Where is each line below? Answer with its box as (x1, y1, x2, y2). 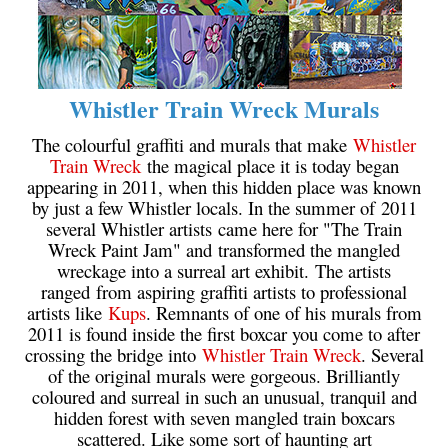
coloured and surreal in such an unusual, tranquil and (31, 383, 417, 409)
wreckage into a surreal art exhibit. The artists (57, 257, 391, 283)
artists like (26, 299, 108, 325)
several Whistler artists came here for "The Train (46, 215, 402, 241)
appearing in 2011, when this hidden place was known (27, 173, 421, 199)
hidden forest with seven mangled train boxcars (53, 404, 395, 430)
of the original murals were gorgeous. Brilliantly (48, 362, 400, 388)
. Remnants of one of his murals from (145, 299, 422, 325)
